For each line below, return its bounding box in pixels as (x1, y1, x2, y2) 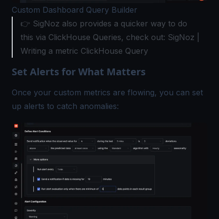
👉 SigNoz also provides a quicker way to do (21, 19, 187, 29)
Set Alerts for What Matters (12, 65, 146, 79)
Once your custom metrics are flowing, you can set (12, 88, 203, 98)
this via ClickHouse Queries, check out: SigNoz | (21, 32, 199, 43)
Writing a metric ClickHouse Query (21, 46, 148, 56)
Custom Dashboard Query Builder (12, 5, 137, 15)
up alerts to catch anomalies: (12, 101, 119, 111)
